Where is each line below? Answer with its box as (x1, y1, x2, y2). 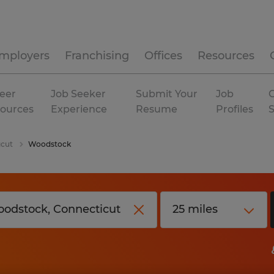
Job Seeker (51, 88, 106, 100)
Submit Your (136, 88, 198, 100)
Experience (51, 103, 108, 115)
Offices (144, 49, 182, 62)
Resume (136, 103, 178, 115)
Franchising (65, 49, 129, 62)
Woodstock (28, 139, 71, 149)
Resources (198, 49, 254, 62)
